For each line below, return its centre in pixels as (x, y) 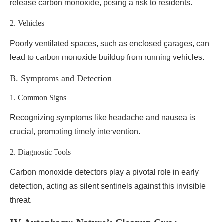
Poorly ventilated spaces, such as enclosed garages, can (110, 43)
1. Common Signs (38, 97)
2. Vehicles (27, 23)
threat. (21, 200)
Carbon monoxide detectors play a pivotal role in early (104, 172)
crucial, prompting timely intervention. (75, 132)
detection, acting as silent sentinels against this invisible (108, 186)
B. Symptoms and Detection (61, 78)
